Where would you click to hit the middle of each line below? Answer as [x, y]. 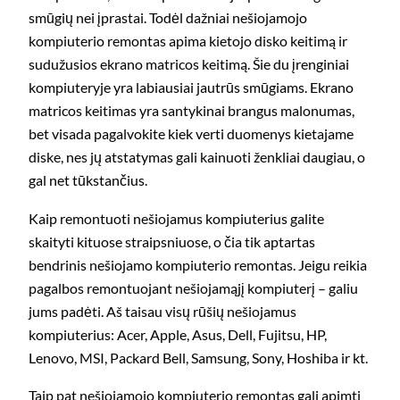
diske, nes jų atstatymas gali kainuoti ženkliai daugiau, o [197, 157]
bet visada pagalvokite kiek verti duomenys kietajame [191, 134]
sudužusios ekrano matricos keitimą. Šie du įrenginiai [189, 64]
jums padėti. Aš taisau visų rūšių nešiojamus [162, 311]
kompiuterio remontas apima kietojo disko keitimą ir [188, 41]
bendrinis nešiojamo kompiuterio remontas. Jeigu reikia [198, 264]
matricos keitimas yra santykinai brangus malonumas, [192, 111]
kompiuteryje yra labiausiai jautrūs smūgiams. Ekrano [191, 87]
